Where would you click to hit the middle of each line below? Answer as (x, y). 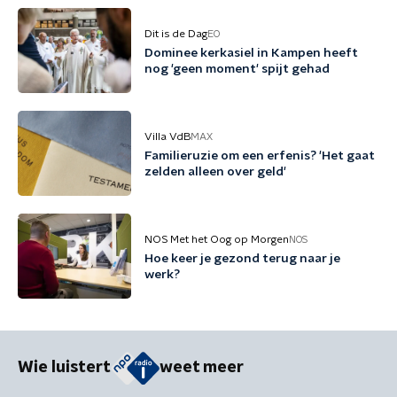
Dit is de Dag (176, 34)
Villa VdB (167, 136)
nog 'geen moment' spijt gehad (237, 69)
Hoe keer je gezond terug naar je (242, 259)
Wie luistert (64, 368)
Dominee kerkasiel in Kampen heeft (251, 53)
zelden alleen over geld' (215, 172)
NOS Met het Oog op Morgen (217, 239)
